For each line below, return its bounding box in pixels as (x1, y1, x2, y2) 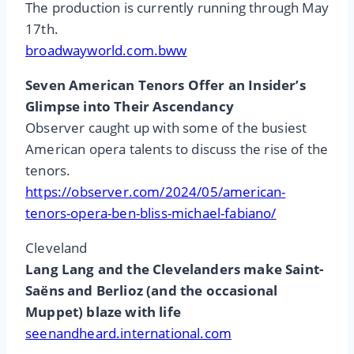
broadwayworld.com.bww (25, 41, 187, 60)
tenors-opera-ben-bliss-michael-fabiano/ (25, 204, 277, 223)
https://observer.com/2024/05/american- (25, 183, 286, 201)
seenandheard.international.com (25, 324, 232, 343)
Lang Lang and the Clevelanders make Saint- (25, 260, 324, 279)
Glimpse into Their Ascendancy (25, 97, 234, 116)
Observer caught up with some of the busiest (25, 119, 307, 137)
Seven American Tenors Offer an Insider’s (25, 76, 306, 95)
